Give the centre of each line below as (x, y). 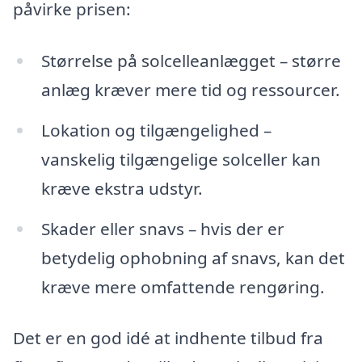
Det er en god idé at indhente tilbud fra (168, 338)
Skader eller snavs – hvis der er (162, 228)
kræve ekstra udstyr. (122, 188)
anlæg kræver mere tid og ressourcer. (190, 89)
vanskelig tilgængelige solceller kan (181, 159)
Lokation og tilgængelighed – (156, 130)
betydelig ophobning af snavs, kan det (193, 257)
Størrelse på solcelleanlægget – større (191, 60)
